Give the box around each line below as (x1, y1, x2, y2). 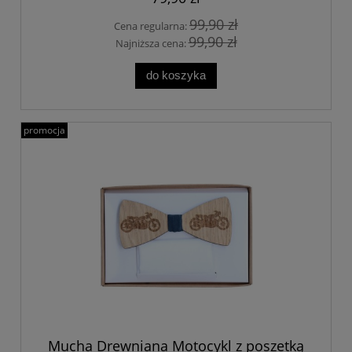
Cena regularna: (114, 18, 189, 33)
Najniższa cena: (115, 36, 189, 51)
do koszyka (146, 68, 206, 82)
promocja (24, 123, 65, 137)
